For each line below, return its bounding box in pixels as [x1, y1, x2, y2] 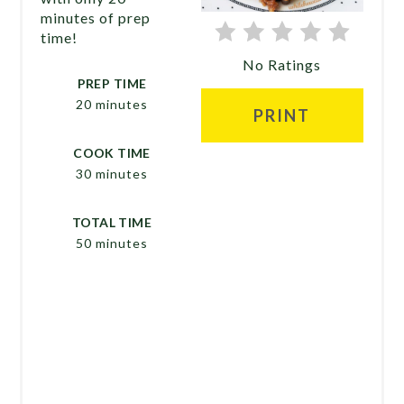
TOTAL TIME [71, 215, 152, 231]
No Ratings [243, 55, 322, 73]
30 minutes [76, 166, 148, 182]
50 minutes [76, 235, 148, 252]
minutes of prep [41, 9, 151, 27]
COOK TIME [73, 145, 151, 161]
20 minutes [76, 96, 148, 113]
